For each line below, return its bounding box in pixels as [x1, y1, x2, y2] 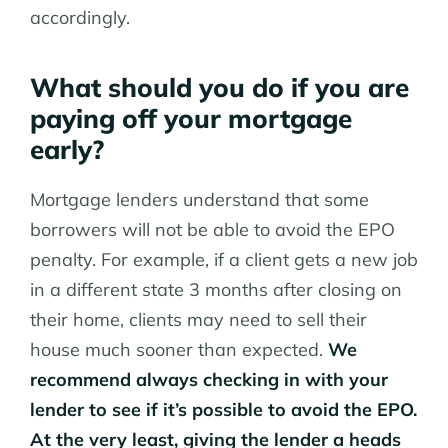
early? [30, 133, 104, 167]
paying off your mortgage [30, 102, 352, 136]
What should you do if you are [30, 71, 409, 105]
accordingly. [30, 6, 130, 30]
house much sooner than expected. [30, 338, 328, 362]
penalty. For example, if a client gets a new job [30, 248, 418, 272]
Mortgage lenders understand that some [30, 188, 369, 212]
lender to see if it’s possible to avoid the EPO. [30, 398, 417, 422]
